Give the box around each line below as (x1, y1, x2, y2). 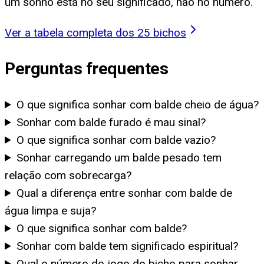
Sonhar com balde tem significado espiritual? (16, 239, 239, 253)
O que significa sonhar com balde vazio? (16, 133, 216, 147)
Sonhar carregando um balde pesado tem (16, 150, 222, 164)
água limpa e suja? (5, 203, 96, 217)
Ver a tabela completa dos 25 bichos (5, 25, 186, 39)
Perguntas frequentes (5, 59, 169, 79)
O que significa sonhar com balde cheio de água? (16, 97, 259, 111)
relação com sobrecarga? (5, 168, 131, 182)
